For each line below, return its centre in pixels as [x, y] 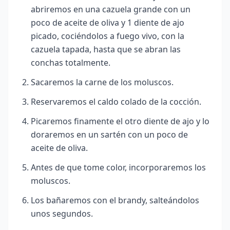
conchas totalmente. [71, 63]
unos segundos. [62, 214]
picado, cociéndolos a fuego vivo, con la [108, 36]
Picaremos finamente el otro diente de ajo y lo [120, 121]
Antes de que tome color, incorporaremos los [118, 168]
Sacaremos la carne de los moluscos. [102, 82]
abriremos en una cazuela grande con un [111, 9]
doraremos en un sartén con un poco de [109, 135]
